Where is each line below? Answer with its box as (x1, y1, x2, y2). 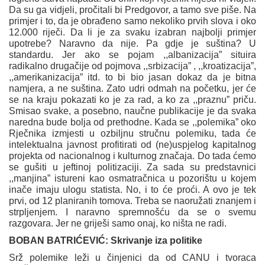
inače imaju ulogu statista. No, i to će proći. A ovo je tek (9, 185, 256, 195)
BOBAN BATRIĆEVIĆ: (9, 235, 111, 246)
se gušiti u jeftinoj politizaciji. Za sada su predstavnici (9, 162, 256, 173)
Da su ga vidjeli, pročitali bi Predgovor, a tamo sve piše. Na (9, 5, 256, 15)
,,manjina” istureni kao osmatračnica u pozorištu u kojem (9, 173, 256, 184)
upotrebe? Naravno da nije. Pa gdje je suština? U (9, 38, 256, 49)
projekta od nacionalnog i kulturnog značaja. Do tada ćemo (9, 151, 256, 161)
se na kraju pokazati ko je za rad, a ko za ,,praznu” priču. (9, 95, 256, 105)
